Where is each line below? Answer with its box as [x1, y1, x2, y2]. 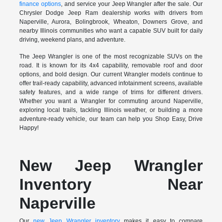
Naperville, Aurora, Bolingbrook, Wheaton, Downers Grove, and [19, 18, 203, 26]
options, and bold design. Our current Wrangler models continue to [19, 71, 203, 78]
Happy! [19, 124, 39, 132]
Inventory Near [19, 175, 203, 194]
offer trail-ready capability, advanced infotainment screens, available [19, 80, 203, 87]
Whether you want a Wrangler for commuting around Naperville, [19, 98, 203, 105]
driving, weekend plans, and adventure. [19, 36, 125, 44]
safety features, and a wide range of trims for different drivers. [19, 89, 203, 96]
